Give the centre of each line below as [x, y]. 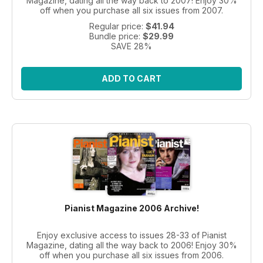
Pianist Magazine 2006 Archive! [131, 208]
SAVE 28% [131, 46]
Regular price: [117, 26]
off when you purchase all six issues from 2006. [131, 255]
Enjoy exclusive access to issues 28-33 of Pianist [131, 235]
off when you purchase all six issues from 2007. [131, 10]
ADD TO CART [131, 78]
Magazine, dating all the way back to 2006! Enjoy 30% [131, 245]
